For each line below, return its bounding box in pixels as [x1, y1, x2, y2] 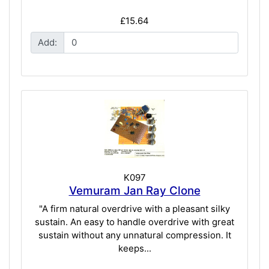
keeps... [118, 242, 151, 254]
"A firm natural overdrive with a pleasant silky [39, 202, 230, 214]
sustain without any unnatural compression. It [38, 229, 231, 241]
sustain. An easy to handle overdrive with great [35, 216, 234, 228]
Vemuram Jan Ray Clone [68, 184, 201, 198]
